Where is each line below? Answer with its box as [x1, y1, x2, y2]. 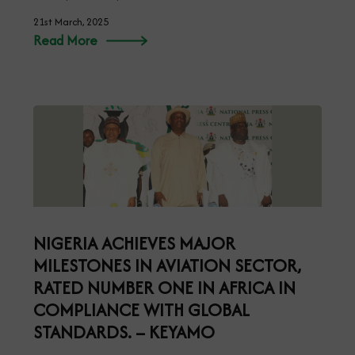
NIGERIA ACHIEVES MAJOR [33, 230, 235, 256]
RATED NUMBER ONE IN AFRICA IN [33, 274, 296, 300]
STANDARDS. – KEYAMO [33, 319, 215, 345]
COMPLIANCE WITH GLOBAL [33, 296, 250, 323]
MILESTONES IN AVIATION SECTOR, [33, 252, 301, 278]
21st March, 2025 [33, 13, 109, 29]
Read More [33, 30, 97, 50]
